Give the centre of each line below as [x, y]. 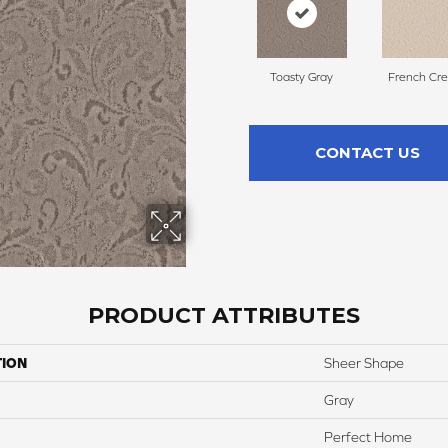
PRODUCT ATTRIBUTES [224, 316]
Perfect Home [368, 437]
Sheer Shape [364, 363]
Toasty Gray [301, 77]
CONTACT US [367, 153]
